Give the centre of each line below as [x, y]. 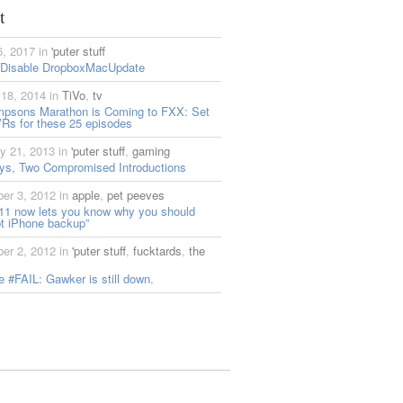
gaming [151, 151]
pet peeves [136, 195]
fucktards [157, 251]
